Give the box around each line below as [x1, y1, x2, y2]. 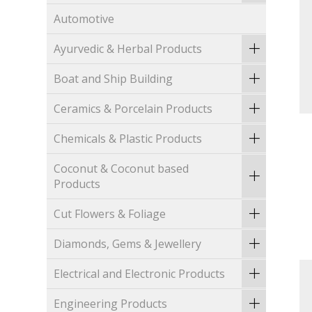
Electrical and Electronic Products [54, 266, 226, 282]
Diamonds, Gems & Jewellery [54, 236, 202, 252]
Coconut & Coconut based [54, 161, 189, 177]
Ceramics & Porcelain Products [54, 101, 213, 117]
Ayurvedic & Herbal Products [54, 41, 203, 57]
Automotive [54, 11, 115, 27]
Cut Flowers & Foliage [54, 206, 166, 222]
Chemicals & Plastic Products [54, 131, 203, 147]
